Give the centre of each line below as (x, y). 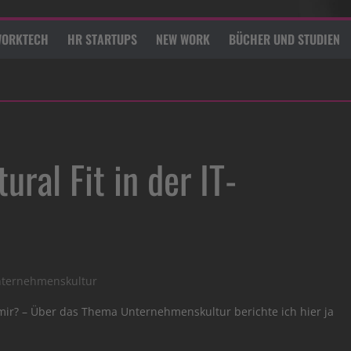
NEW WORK (183, 40)
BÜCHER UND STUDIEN (284, 40)
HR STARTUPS (102, 40)
